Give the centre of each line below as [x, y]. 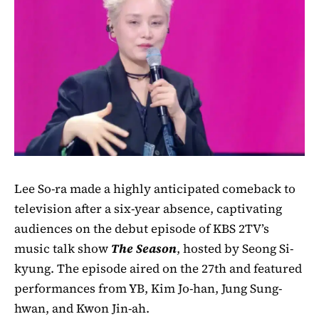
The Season [144, 248]
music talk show [63, 248]
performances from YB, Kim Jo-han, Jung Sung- [148, 288]
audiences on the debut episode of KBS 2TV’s [142, 228]
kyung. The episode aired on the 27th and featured [158, 268]
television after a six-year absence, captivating [148, 208]
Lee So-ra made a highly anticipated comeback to [155, 188]
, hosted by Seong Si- [235, 248]
